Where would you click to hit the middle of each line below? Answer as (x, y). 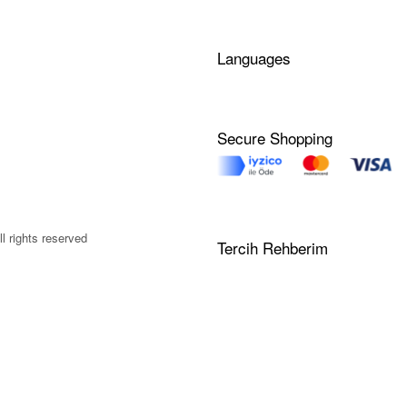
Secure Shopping (275, 137)
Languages (254, 57)
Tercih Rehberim (273, 248)
